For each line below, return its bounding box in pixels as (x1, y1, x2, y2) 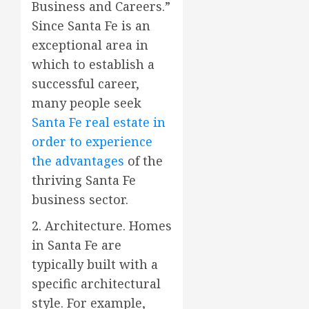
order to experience (32, 133, 152, 150)
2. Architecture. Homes (32, 217, 172, 235)
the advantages (32, 152, 124, 170)
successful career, (32, 75, 139, 92)
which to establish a (32, 56, 154, 73)
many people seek (32, 94, 141, 112)
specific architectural (32, 275, 161, 292)
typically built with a (32, 256, 158, 273)
